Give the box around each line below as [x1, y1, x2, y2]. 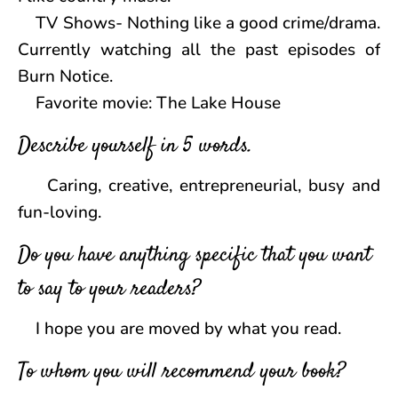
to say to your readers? [18, 275, 201, 306]
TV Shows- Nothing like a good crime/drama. [18, 12, 380, 36]
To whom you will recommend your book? [18, 357, 346, 388]
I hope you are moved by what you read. [18, 317, 341, 341]
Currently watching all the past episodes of [18, 38, 380, 62]
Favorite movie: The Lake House [18, 92, 281, 115]
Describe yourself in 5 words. [18, 131, 252, 163]
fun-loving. [18, 201, 101, 225]
